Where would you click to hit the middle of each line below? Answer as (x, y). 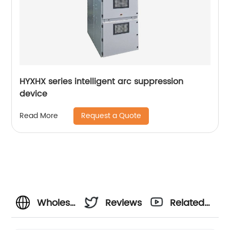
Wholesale (61, 203)
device (34, 94)
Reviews (124, 203)
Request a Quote (111, 116)
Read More (39, 116)
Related (187, 203)
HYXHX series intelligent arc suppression (102, 81)
